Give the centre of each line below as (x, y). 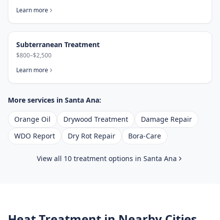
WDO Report (35, 136)
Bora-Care (145, 136)
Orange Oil (32, 119)
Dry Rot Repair (92, 136)
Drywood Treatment (96, 119)
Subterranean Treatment (58, 44)
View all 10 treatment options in (90, 158)
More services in (36, 100)
